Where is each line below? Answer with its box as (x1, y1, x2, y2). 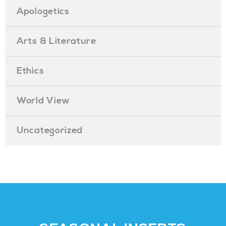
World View (17, 95, 70, 106)
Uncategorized (17, 125, 83, 136)
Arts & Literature (17, 35, 96, 47)
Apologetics (17, 6, 70, 17)
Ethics (17, 65, 44, 77)
